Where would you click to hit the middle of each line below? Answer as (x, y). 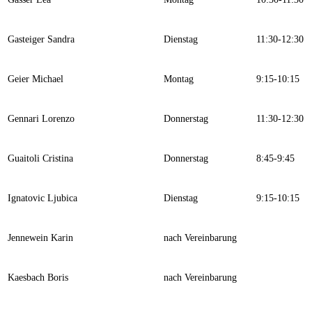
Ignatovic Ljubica (42, 198)
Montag (179, 79)
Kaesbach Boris (38, 278)
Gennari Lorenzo (41, 119)
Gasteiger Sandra (41, 40)
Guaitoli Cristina (40, 159)
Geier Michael (36, 79)
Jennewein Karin (40, 238)
